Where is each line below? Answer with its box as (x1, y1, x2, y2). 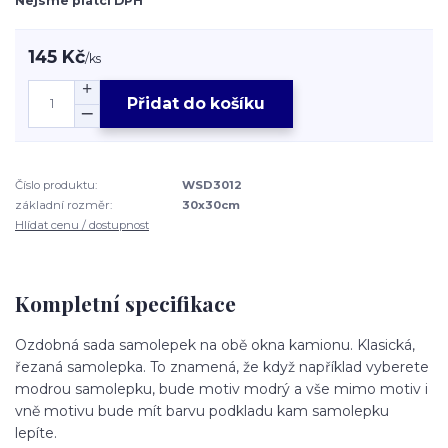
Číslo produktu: (15, 177, 97, 192)
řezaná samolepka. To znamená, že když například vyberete (15, 357, 429, 376)
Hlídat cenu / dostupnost (15, 218, 149, 233)
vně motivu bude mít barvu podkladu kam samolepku (15, 401, 389, 420)
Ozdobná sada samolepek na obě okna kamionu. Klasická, (15, 335, 415, 354)
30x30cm (182, 198, 241, 213)
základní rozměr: (15, 198, 112, 213)
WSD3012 (182, 177, 243, 192)
